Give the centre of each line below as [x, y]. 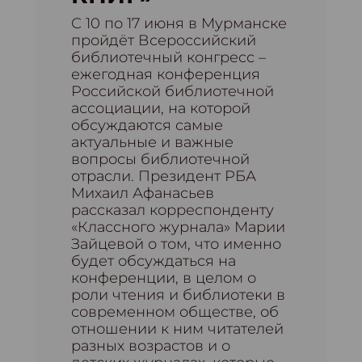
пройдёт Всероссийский [164, 40]
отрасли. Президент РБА [164, 176]
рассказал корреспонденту [173, 210]
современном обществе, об [175, 312]
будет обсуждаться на [154, 261]
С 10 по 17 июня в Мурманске [179, 23]
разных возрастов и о [151, 346]
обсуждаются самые [147, 125]
